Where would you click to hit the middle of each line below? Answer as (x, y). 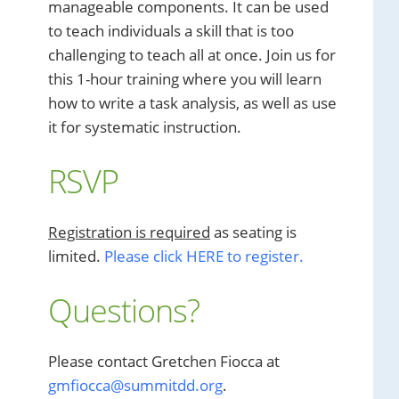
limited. (76, 256)
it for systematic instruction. (145, 127)
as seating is (253, 232)
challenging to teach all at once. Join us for (192, 55)
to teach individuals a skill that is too (171, 31)
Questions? (124, 310)
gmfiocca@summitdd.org (135, 385)
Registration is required (129, 232)
